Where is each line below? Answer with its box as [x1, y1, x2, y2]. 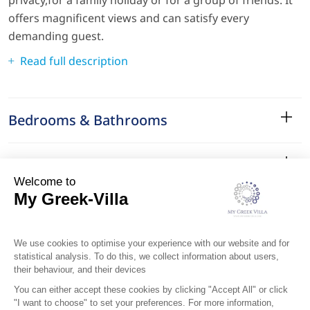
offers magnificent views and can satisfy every [8, 10, 249, 26]
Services [8, 200, 62, 219]
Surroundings [8, 245, 100, 264]
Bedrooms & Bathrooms [8, 110, 167, 129]
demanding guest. [8, 28, 104, 44]
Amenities [8, 155, 74, 174]
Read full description [20, 53, 128, 69]
